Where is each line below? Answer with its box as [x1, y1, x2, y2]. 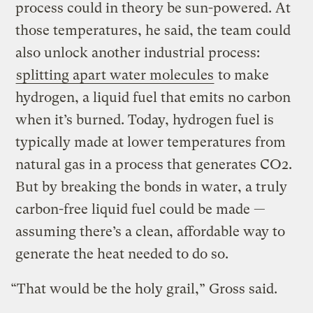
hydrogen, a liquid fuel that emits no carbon [15, 89, 291, 106]
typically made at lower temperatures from [15, 134, 286, 151]
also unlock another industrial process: [15, 45, 261, 61]
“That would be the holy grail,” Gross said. [10, 281, 278, 298]
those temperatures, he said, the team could [15, 22, 291, 39]
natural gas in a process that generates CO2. [15, 156, 293, 173]
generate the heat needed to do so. [15, 246, 229, 263]
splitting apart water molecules [16, 67, 214, 84]
